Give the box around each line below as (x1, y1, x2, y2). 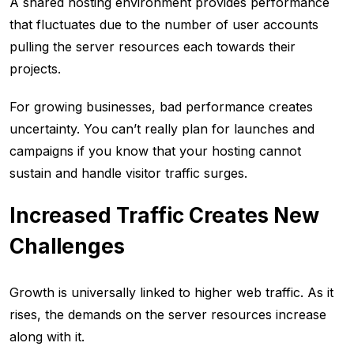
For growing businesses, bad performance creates (9, 99, 313, 115)
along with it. (9, 329, 85, 345)
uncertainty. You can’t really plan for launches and (9, 121, 314, 137)
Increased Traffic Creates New (9, 203, 319, 228)
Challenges (9, 234, 125, 259)
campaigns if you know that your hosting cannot (9, 143, 301, 160)
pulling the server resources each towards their (9, 39, 296, 55)
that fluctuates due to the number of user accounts (9, 17, 318, 33)
